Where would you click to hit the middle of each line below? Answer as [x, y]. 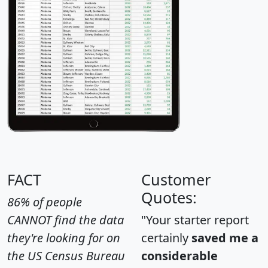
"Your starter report [195, 220]
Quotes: [169, 198]
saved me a [225, 238]
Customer [176, 180]
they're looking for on [64, 238]
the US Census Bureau [66, 256]
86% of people [45, 202]
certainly [166, 238]
